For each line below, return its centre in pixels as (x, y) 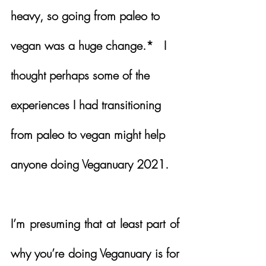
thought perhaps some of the (82, 75)
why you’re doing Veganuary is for (95, 253)
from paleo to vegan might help (90, 134)
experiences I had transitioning (88, 104)
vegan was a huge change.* (87, 45)
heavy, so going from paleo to (87, 15)
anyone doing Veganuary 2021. (90, 164)
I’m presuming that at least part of (95, 223)
